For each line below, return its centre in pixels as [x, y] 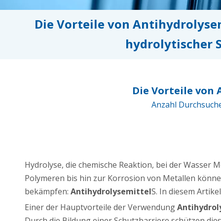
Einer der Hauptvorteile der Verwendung [101, 207]
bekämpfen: [48, 191]
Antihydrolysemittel [111, 191]
